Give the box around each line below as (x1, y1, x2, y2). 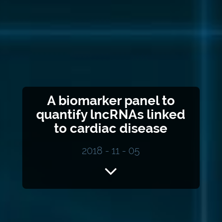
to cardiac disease (54, 121, 168, 136)
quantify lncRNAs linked (36, 107, 186, 122)
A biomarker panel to (47, 93, 175, 109)
